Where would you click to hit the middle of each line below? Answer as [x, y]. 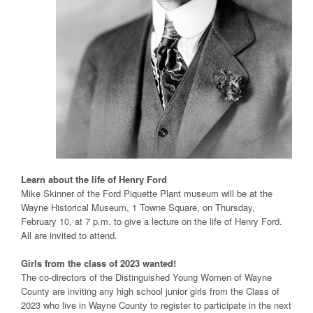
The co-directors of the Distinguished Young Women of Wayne [146, 277]
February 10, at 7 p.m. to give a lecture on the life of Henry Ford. [152, 221]
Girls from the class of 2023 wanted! [99, 263]
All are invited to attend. [69, 235]
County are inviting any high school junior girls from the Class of [150, 291]
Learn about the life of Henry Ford [94, 180]
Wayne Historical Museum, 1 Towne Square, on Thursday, [138, 208]
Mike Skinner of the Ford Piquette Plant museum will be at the [147, 194]
